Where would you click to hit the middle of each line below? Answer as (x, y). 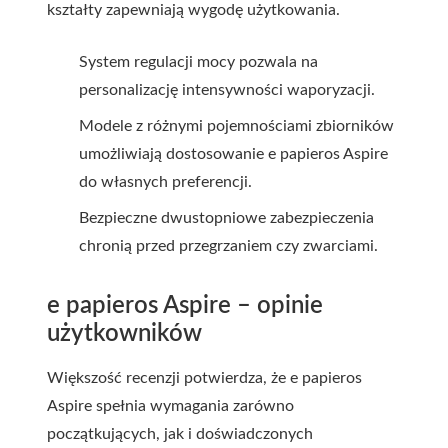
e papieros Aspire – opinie (185, 306)
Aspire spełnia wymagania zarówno (170, 406)
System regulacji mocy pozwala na (198, 62)
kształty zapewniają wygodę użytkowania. (193, 10)
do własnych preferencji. (165, 182)
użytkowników (124, 334)
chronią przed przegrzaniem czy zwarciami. (228, 246)
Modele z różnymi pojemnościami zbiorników (236, 126)
